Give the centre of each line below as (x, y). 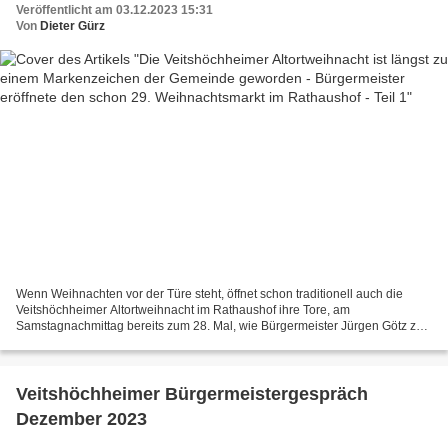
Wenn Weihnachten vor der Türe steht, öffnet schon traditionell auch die (209, 293)
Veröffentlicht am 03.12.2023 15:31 (114, 10)
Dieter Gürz (72, 26)
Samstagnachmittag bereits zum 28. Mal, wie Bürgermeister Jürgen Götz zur (221, 325)
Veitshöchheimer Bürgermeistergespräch (192, 393)
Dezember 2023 (81, 418)
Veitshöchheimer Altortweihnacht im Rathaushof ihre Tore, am (183, 309)
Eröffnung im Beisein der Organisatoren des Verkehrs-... (167, 341)
